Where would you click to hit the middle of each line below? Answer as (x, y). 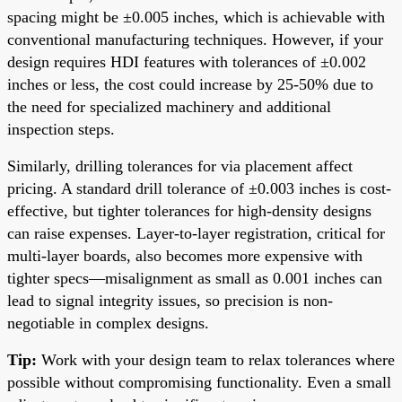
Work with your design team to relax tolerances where (216, 359)
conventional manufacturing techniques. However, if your (195, 39)
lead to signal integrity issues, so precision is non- (170, 300)
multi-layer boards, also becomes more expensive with (185, 255)
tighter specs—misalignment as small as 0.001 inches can (195, 278)
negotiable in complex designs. (108, 323)
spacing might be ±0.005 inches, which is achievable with (196, 17)
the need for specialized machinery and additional (169, 106)
